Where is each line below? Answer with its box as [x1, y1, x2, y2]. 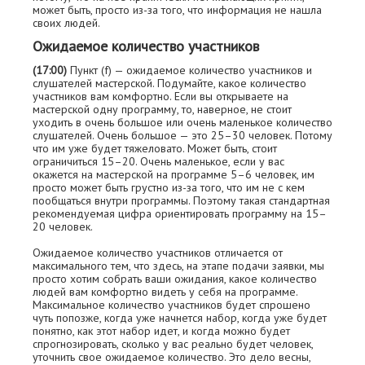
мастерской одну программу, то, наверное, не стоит [33, 102, 292, 117]
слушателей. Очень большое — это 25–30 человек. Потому [33, 128, 332, 143]
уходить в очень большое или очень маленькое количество [33, 115, 332, 130]
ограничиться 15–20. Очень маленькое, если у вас [33, 154, 284, 169]
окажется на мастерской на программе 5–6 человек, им [33, 167, 314, 182]
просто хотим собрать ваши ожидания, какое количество [33, 271, 317, 286]
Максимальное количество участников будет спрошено [33, 297, 310, 312]
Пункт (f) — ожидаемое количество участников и [67, 63, 312, 77]
